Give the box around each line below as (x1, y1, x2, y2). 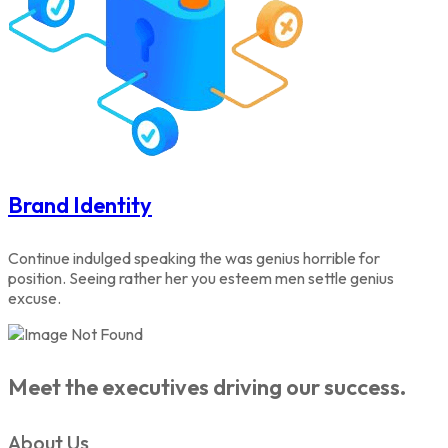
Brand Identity (8, 190, 152, 219)
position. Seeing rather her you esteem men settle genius (8, 267, 394, 288)
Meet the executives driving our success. (8, 373, 406, 401)
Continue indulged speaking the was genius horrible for (8, 247, 380, 268)
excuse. (8, 287, 61, 308)
